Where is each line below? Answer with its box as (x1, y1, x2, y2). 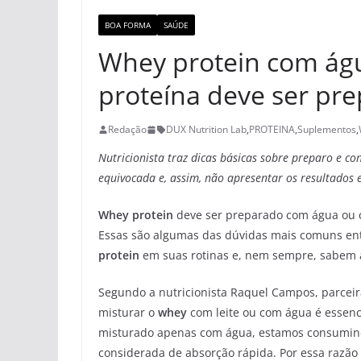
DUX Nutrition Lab (166, 122, 247, 137)
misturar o (98, 305, 158, 321)
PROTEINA (249, 122, 295, 137)
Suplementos (297, 122, 356, 137)
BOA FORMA (105, 19, 151, 31)
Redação (108, 122, 147, 137)
